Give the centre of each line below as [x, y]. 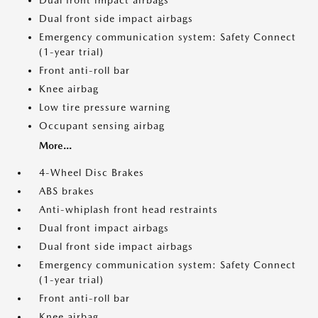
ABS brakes [67, 191]
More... [55, 146]
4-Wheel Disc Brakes [92, 173]
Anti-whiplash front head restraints [128, 210]
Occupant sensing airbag [102, 126]
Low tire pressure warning [105, 108]
